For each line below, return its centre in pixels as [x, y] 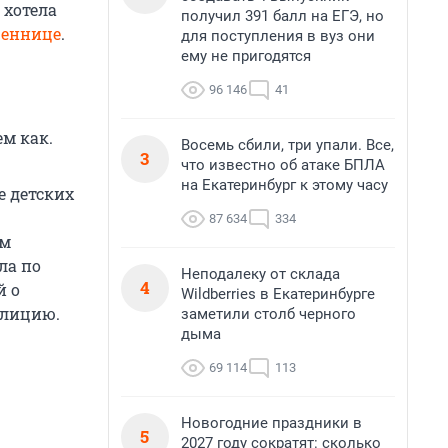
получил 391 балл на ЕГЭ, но [282, 16]
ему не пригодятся [246, 56]
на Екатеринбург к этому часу [284, 185]
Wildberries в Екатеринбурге [278, 294]
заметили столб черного [268, 314]
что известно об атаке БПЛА [283, 165]
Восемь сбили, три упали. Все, [287, 145]
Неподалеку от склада [260, 274]
